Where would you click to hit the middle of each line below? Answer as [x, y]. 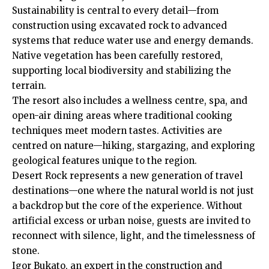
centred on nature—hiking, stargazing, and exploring [134, 146]
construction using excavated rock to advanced [119, 26]
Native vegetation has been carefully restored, [117, 56]
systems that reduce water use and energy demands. [133, 41]
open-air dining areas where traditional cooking [122, 116]
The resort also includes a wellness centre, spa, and [130, 101]
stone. [26, 251]
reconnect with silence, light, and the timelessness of [134, 236]
